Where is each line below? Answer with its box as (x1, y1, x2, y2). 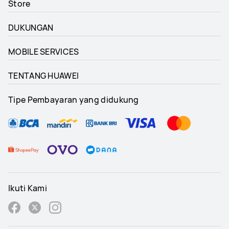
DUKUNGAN (8, 22, 54, 34)
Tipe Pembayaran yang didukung (8, 94, 139, 106)
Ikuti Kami (8, 182, 47, 194)
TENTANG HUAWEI (8, 70, 79, 82)
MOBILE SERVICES (8, 46, 79, 58)
